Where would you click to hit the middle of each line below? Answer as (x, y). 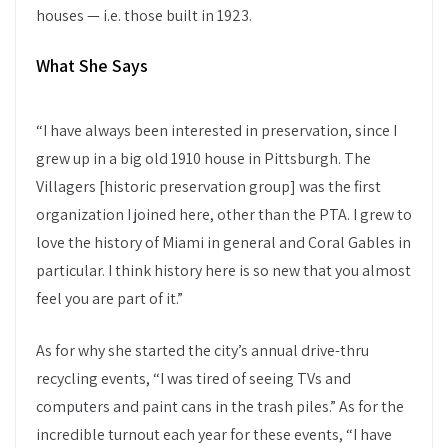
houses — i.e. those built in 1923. (144, 15)
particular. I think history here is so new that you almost (223, 270)
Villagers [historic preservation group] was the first (208, 186)
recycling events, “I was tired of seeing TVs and (193, 378)
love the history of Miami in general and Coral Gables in (223, 242)
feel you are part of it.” (109, 298)
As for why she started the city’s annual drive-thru (202, 350)
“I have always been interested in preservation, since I (216, 130)
